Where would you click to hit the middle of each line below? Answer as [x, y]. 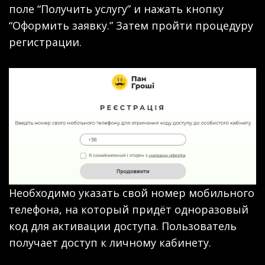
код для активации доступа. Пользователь [123, 226]
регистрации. [45, 42]
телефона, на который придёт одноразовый [129, 209]
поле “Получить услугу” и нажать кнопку [116, 9]
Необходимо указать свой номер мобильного [132, 193]
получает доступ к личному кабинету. [110, 242]
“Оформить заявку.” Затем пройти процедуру [131, 25]
